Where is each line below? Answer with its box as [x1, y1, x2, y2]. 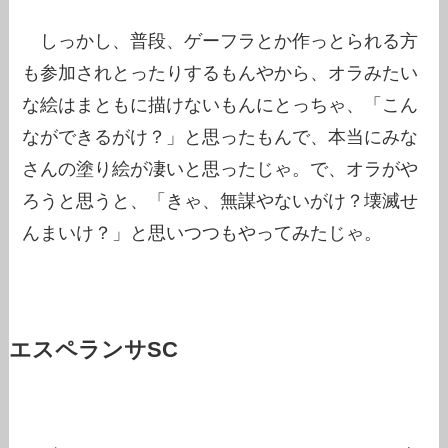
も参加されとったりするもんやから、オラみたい [22, 63, 419, 84]
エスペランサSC [8, 338, 178, 363]
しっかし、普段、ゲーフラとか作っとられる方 [22, 31, 419, 52]
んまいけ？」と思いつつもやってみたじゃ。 [22, 223, 383, 244]
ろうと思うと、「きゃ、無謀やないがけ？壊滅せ [22, 191, 419, 212]
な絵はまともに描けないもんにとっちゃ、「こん [22, 95, 419, 116]
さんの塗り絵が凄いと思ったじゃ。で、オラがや [22, 159, 419, 180]
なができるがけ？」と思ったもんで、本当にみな [22, 127, 419, 148]
